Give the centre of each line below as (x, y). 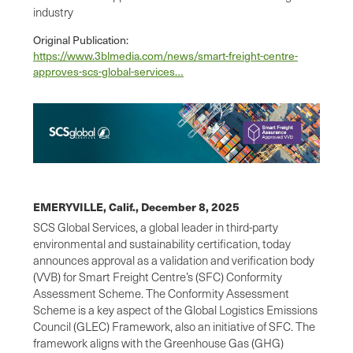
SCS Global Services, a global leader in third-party (156, 227)
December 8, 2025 (190, 206)
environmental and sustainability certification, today (162, 243)
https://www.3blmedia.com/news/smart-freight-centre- (165, 56)
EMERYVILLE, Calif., (87, 206)
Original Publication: (81, 40)
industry (53, 12)
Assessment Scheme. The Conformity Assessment (161, 293)
